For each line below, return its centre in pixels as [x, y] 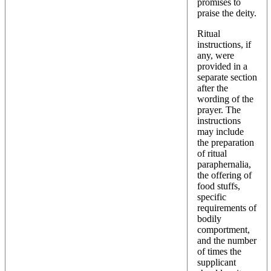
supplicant [217, 262]
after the [213, 88]
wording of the [225, 99]
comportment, [224, 229]
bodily [209, 218]
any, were [216, 55]
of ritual [212, 153]
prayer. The [219, 109]
